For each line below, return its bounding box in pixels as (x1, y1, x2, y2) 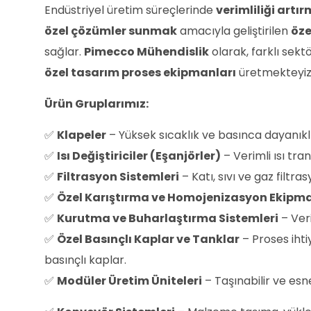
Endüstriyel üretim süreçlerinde (44, 2, 216, 18)
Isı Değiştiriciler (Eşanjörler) (57, 148, 221, 164)
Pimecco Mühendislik (84, 44, 209, 60)
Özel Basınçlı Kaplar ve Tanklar (57, 231, 239, 247)
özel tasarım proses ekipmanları (44, 65, 236, 81)
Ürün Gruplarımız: (44, 96, 149, 112)
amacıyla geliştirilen (177, 23, 291, 39)
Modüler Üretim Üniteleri (57, 273, 202, 289)
